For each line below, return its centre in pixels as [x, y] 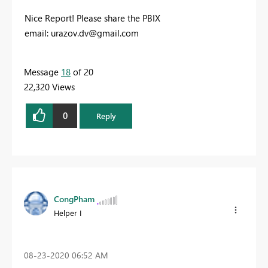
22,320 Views [49, 86]
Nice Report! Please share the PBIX [92, 18]
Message [42, 71]
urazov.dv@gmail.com [95, 33]
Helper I [68, 212]
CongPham [74, 199]
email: [38, 33]
